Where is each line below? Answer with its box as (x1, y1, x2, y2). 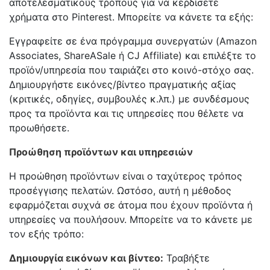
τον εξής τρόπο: (9, 227, 84, 240)
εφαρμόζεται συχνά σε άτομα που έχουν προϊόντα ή (9, 198, 253, 211)
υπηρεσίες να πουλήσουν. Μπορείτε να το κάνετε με (9, 213, 253, 225)
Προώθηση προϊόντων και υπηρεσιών (9, 145, 193, 158)
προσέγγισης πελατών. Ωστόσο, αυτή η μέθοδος (9, 184, 231, 196)
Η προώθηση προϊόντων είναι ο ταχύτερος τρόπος (9, 169, 242, 182)
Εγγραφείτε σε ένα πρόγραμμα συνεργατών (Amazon (9, 34, 257, 47)
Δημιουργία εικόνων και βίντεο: (9, 251, 163, 264)
